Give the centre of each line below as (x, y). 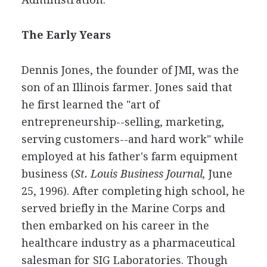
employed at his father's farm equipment (129, 156)
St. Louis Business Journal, (140, 173)
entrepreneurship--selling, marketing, (122, 122)
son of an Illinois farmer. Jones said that (127, 87)
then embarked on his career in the (115, 225)
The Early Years (66, 35)
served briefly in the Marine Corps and (123, 208)
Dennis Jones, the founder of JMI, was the (130, 70)
